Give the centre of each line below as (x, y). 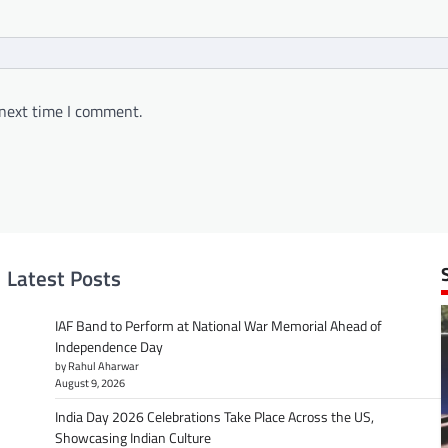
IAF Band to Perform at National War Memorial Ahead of (218, 325)
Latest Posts (63, 278)
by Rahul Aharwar (96, 365)
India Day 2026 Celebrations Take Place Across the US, (214, 416)
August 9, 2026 (89, 382)
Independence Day (108, 346)
